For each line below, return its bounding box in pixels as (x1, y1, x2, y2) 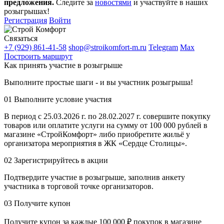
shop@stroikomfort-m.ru (68, 42, 146, 51)
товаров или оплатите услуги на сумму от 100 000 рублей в (4, 120, 207, 129)
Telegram (148, 42, 178, 51)
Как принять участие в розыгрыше (4, 60, 122, 69)
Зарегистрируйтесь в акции (12, 155, 108, 164)
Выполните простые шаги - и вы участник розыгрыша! (4, 77, 193, 86)
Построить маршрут (4, 51, 72, 60)
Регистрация (4, 15, 47, 24)
